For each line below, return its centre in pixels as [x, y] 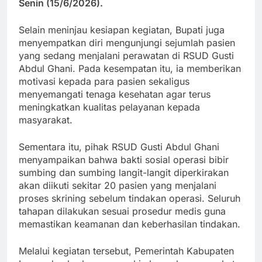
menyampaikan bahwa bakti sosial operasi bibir [124, 159]
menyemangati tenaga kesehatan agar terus [115, 94]
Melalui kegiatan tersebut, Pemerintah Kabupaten [126, 251]
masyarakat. [46, 120]
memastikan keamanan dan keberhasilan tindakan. [130, 224]
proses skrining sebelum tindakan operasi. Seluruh [130, 198]
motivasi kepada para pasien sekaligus [104, 81]
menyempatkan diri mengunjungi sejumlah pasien [127, 42]
